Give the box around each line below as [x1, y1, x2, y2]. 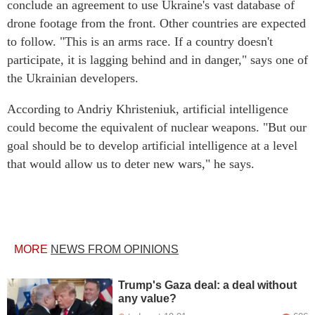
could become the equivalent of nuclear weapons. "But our [7, 120, 307, 135]
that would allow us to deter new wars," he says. [7, 157, 255, 172]
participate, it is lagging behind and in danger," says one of [7, 53, 308, 67]
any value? [118, 292, 177, 305]
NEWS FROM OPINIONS [51, 243, 179, 256]
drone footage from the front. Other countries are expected [7, 16, 306, 31]
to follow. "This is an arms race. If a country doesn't [7, 34, 273, 49]
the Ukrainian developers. [7, 71, 139, 86]
